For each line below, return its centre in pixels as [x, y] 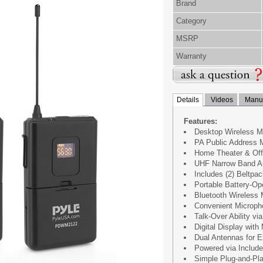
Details [188, 100]
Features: [200, 121]
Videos [221, 100]
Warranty [191, 56]
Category [191, 21]
